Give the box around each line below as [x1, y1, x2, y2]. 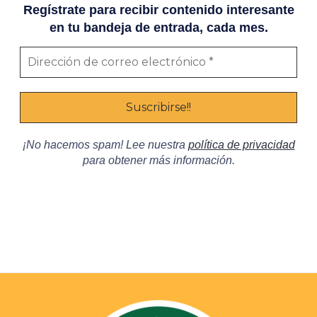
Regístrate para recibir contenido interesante [23, 2, 294, 17]
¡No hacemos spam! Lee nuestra [22, 139, 188, 151]
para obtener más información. [82, 154, 235, 167]
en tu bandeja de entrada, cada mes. [49, 20, 268, 35]
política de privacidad [188, 139, 295, 151]
